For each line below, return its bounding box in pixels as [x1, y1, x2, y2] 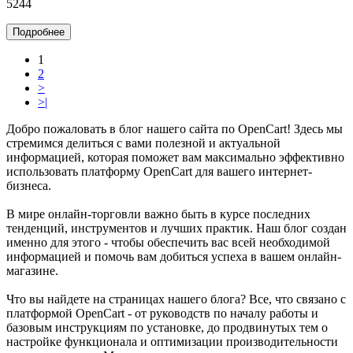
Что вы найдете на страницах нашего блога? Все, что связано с [6, 292, 346, 306]
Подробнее [13, 25, 65, 38]
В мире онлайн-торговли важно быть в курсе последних [6, 206, 310, 221]
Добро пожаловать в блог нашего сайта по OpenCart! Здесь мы [6, 121, 343, 136]
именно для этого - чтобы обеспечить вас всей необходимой [6, 235, 330, 249]
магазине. [6, 263, 58, 277]
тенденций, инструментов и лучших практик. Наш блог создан [6, 221, 347, 235]
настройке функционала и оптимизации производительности [6, 334, 338, 348]
